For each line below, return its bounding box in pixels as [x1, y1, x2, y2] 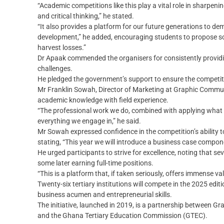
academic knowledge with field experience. [37, 96, 168, 104]
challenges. [37, 64, 72, 73]
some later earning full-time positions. [37, 159, 153, 167]
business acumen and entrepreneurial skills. [37, 190, 172, 199]
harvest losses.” [37, 43, 86, 52]
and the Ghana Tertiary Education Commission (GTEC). [37, 211, 207, 220]
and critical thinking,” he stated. [37, 12, 134, 20]
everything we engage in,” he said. [37, 117, 141, 125]
